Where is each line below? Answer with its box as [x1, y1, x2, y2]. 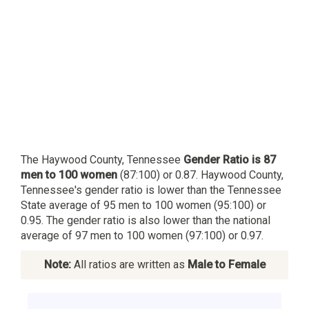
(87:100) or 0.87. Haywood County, [117, 168, 283, 181]
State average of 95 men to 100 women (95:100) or [21, 198, 266, 212]
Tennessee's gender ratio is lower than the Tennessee [21, 183, 281, 197]
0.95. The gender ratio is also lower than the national [21, 213, 270, 227]
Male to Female [187, 257, 266, 271]
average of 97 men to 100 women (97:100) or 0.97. [21, 228, 263, 242]
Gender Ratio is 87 [183, 152, 276, 166]
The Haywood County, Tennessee [21, 152, 183, 166]
